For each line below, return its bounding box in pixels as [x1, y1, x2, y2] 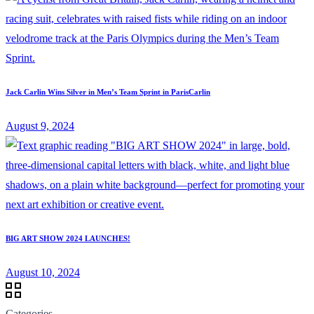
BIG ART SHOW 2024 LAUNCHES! [6, 233, 130, 243]
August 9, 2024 [6, 119, 74, 132]
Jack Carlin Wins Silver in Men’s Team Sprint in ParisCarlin [6, 87, 210, 96]
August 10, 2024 [6, 266, 80, 278]
